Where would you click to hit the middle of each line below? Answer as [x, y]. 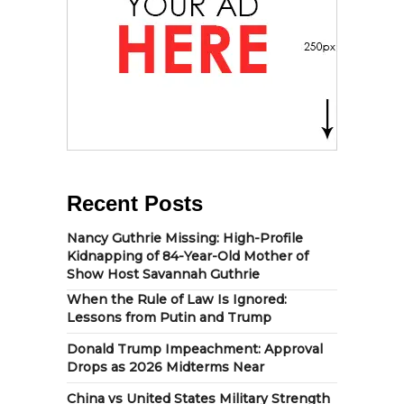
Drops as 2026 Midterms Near [165, 367]
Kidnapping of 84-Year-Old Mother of [188, 256]
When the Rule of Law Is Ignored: [177, 299]
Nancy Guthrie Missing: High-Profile [185, 238]
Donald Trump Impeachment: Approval [195, 349]
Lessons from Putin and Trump [169, 317]
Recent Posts [135, 203]
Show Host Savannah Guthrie [163, 274]
